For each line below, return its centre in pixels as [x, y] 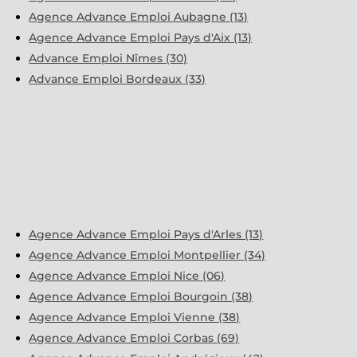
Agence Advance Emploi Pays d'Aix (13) [141, 37]
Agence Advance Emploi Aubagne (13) [139, 16]
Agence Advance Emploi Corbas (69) [134, 337]
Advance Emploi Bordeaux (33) [118, 78]
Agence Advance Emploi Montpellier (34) [147, 255]
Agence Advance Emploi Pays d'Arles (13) [146, 234]
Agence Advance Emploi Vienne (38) [135, 317]
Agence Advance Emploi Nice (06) [127, 275]
